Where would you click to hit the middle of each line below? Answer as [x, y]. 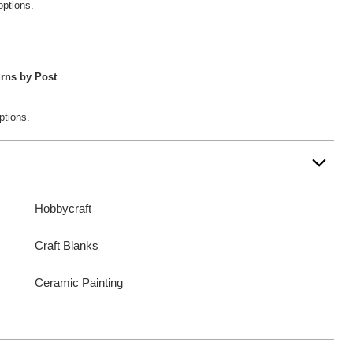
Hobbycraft [63, 208]
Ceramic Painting [79, 282]
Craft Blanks [67, 245]
